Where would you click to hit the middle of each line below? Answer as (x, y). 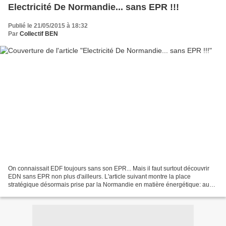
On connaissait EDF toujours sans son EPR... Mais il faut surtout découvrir (109, 169)
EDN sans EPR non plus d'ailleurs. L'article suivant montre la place (99, 177)
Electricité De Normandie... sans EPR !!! (94, 7)
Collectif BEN (39, 34)
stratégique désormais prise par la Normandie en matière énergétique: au (109, 185)
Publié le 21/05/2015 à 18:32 (48, 25)
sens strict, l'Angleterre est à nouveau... (61, 193)
